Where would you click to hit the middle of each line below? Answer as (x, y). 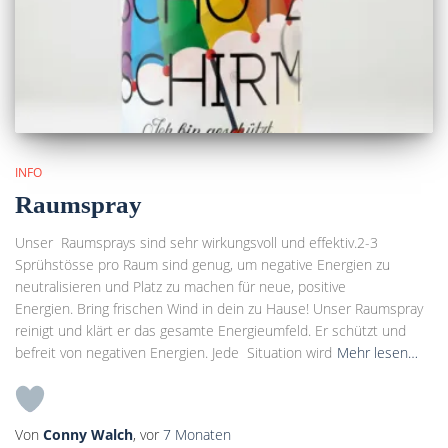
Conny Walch (88, 434)
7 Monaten (197, 434)
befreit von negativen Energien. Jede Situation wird (173, 352)
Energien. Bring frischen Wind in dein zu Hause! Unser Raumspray (219, 308)
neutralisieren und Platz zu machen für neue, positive (180, 286)
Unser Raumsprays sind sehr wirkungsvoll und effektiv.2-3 (196, 242)
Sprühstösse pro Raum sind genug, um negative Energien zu (202, 264)
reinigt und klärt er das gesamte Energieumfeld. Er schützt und (210, 330)
